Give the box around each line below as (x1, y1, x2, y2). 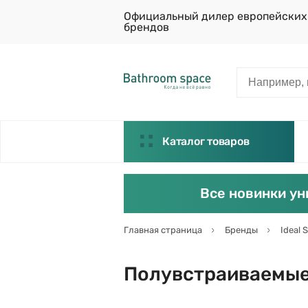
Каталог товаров (162, 135, 250, 148)
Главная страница (124, 225, 202, 235)
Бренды (225, 225, 258, 235)
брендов (124, 21, 169, 34)
